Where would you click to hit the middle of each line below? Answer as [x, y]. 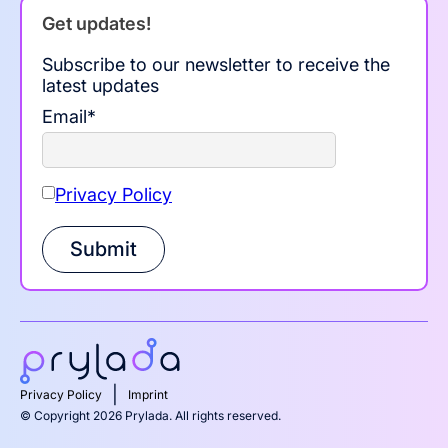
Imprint [148, 395]
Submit [103, 249]
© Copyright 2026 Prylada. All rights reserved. [150, 416]
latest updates [100, 86]
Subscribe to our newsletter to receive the [216, 65]
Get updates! [96, 24]
